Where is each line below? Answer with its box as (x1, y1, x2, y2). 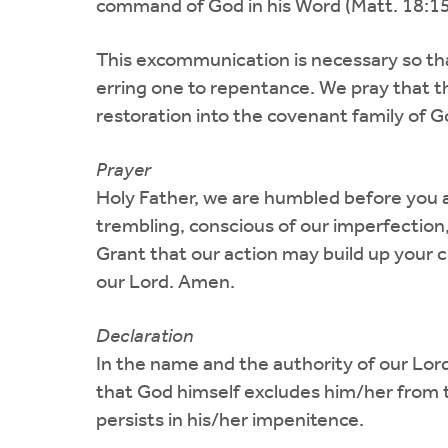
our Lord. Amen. (96, 272, 235, 293)
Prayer (96, 160, 151, 181)
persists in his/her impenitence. (96, 410, 364, 431)
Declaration (96, 326, 193, 347)
